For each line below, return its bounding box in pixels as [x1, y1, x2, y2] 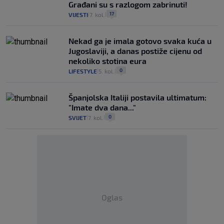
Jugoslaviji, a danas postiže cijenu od [68, 46, 202, 56]
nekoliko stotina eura [68, 56, 146, 66]
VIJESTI [68, 11, 88, 18]
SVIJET [68, 114, 86, 121]
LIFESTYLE [68, 67, 97, 75]
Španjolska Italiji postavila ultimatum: [68, 92, 206, 102]
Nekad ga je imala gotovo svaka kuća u [68, 36, 211, 46]
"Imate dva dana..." [68, 102, 136, 112]
